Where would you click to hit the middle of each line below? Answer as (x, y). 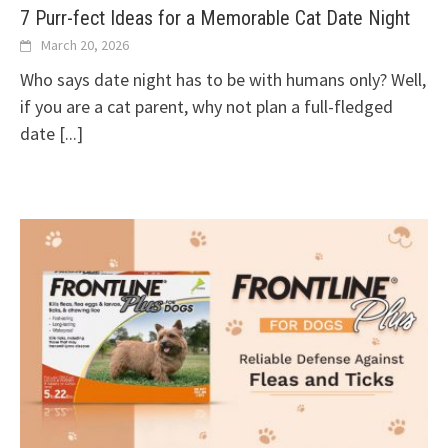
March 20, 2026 (85, 44)
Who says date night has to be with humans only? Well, (223, 79)
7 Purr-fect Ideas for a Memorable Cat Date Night (215, 17)
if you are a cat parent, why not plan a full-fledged (206, 106)
